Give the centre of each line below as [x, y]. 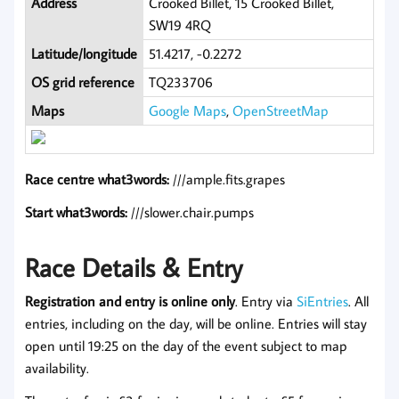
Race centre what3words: [97, 179]
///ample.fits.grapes [227, 179]
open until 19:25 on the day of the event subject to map [186, 345]
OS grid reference [83, 82]
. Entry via [266, 301]
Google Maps [188, 111]
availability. [57, 367]
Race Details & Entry [134, 267]
